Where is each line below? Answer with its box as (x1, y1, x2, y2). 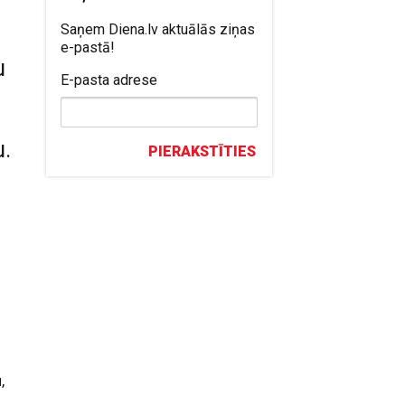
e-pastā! (61, 39, 116, 56)
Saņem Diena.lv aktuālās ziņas (61, 21, 256, 38)
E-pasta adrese (61, 71, 158, 89)
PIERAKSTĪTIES (148, 143, 257, 160)
